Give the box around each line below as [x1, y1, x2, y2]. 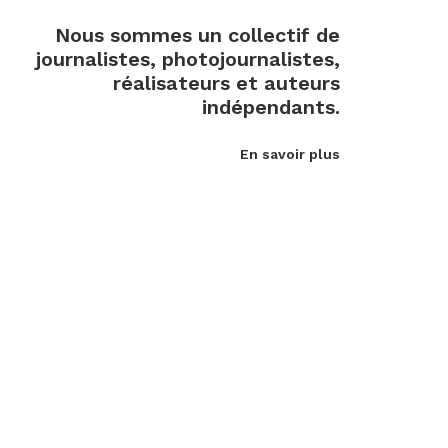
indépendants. [202, 95, 340, 119]
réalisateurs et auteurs [113, 71, 340, 95]
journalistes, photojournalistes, [36, 47, 340, 71]
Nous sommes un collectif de [55, 23, 340, 47]
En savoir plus [240, 146, 340, 162]
